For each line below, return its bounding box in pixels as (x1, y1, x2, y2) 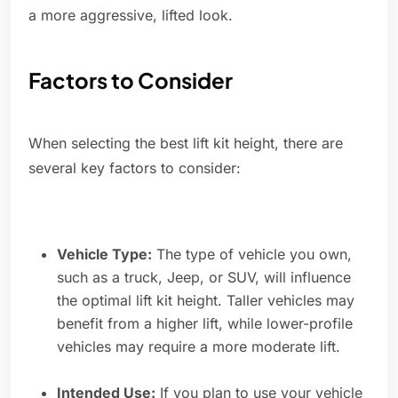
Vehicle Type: (57, 245, 152, 264)
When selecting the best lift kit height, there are (28, 134, 343, 153)
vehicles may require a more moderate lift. (57, 338, 340, 356)
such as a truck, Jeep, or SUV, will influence (57, 268, 351, 287)
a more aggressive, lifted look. (28, 6, 233, 25)
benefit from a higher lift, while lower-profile (57, 314, 353, 333)
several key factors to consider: (28, 159, 241, 178)
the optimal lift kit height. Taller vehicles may (57, 291, 354, 310)
